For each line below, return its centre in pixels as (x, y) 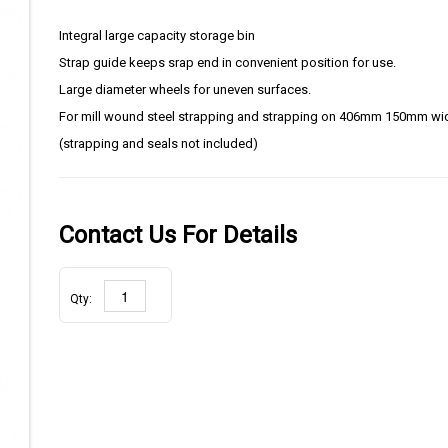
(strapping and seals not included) (158, 143)
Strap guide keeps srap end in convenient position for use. (227, 62)
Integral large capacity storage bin (157, 35)
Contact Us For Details (178, 235)
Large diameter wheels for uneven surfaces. (185, 89)
